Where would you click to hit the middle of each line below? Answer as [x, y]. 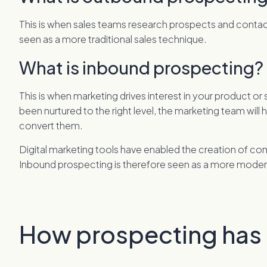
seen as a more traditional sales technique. [113, 39]
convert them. [51, 126]
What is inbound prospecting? [142, 68]
